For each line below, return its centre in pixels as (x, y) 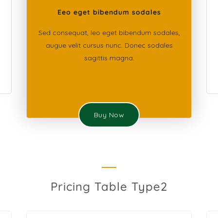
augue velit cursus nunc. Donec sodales (109, 45)
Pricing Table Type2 (109, 186)
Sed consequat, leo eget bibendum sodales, (109, 33)
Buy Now (109, 115)
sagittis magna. (109, 58)
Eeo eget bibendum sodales (109, 12)
